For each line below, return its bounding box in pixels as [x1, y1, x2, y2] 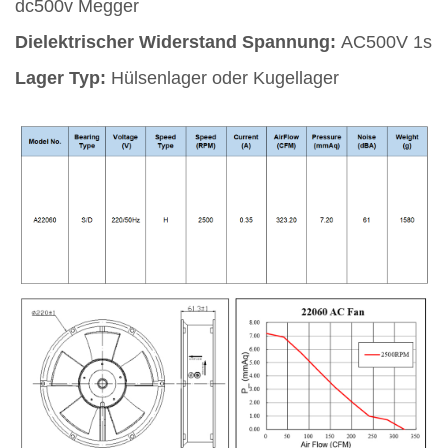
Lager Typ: [15, 67, 111, 88]
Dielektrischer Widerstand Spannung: [15, 31, 341, 52]
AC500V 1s [341, 31, 432, 52]
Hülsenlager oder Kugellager [111, 67, 339, 88]
